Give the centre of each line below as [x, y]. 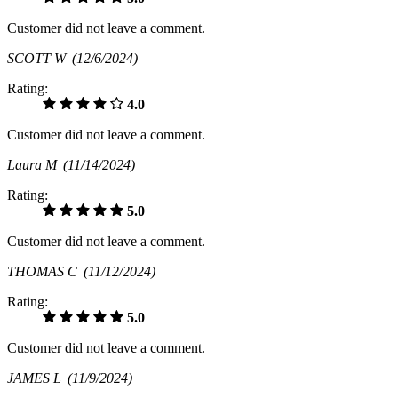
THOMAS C [45, 272]
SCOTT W [40, 59]
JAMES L [37, 378]
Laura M [35, 165]
